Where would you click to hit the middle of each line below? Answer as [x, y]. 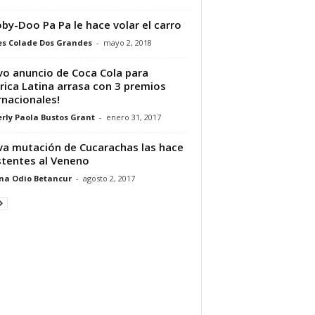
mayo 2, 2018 [127, 42]
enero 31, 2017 [133, 117]
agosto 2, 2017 [109, 178]
